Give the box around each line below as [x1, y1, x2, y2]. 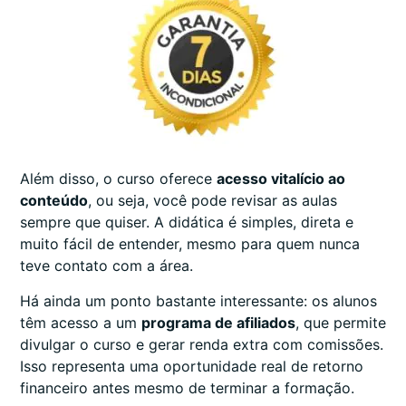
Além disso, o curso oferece [20, 169, 217, 188]
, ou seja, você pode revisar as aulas [88, 191, 337, 210]
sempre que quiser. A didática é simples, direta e [20, 213, 353, 232]
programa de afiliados [141, 313, 295, 332]
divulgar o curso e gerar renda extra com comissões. [20, 334, 383, 353]
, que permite [295, 313, 386, 332]
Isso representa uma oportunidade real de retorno [20, 356, 363, 375]
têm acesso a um [20, 313, 141, 332]
